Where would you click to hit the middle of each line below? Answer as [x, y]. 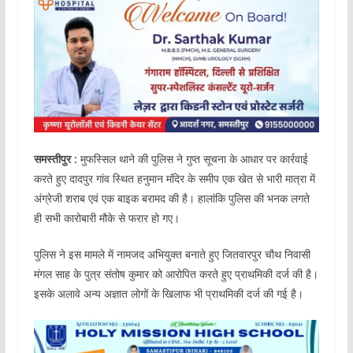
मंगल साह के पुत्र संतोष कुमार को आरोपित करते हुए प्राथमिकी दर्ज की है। [176, 273]
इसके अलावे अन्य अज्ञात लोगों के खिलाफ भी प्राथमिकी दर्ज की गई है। [168, 293]
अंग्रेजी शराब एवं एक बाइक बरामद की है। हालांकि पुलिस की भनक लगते [171, 198]
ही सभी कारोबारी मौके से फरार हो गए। [106, 217]
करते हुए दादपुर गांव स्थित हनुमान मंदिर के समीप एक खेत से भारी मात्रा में [174, 178]
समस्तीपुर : [55, 158]
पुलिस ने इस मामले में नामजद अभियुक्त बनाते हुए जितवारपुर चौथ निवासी [172, 254]
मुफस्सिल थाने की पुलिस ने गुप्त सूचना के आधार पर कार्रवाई [192, 158]
